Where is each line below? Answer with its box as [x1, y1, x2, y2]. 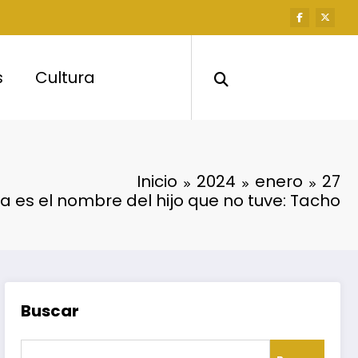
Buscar [21, 299, 80, 322]
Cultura [35, 66, 96, 89]
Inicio [137, 169, 177, 193]
